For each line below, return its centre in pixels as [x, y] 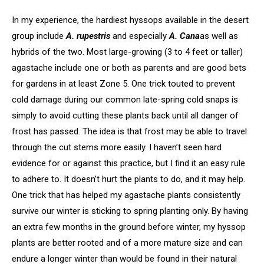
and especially [140, 36]
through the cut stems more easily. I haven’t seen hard [117, 147]
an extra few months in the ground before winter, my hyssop [129, 227]
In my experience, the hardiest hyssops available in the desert [130, 20]
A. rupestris [88, 36]
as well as [219, 36]
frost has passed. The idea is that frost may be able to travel [129, 131]
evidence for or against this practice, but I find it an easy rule [128, 163]
